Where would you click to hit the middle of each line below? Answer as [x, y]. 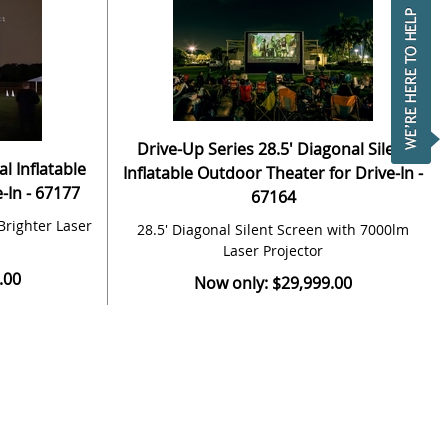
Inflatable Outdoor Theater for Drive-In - [273, 173]
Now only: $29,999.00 [273, 283]
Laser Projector [273, 251]
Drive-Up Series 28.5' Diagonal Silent [273, 149]
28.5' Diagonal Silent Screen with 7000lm [273, 230]
